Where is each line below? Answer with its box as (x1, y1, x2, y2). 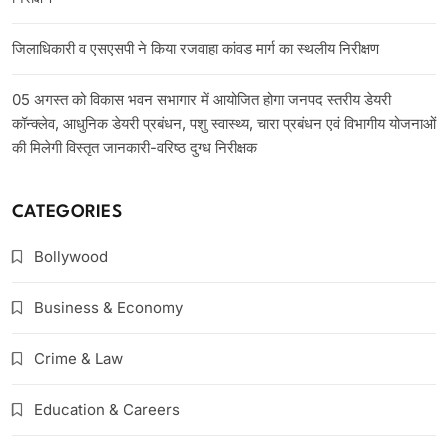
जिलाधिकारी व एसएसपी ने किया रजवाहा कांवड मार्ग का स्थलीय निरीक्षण (12, 39, 379, 59)
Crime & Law (34, 349, 123, 369)
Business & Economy (34, 298, 183, 318)
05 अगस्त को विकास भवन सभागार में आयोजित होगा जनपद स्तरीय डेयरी (12, 90, 391, 110)
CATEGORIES (12, 204, 122, 222)
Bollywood (34, 247, 108, 267)
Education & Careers (34, 400, 180, 420)
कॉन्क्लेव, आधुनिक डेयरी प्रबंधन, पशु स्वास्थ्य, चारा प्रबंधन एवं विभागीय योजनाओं (12, 114, 436, 134)
